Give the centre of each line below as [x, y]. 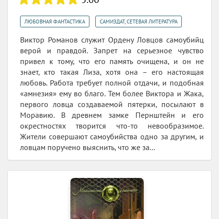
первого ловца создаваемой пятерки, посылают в [112, 104]
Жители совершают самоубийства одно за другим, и [112, 137]
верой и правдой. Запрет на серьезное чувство [112, 51]
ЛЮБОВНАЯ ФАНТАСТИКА [55, 22]
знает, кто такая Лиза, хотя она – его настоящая [112, 72]
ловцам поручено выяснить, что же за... [88, 147]
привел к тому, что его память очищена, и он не [112, 61]
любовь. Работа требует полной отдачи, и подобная [112, 83]
